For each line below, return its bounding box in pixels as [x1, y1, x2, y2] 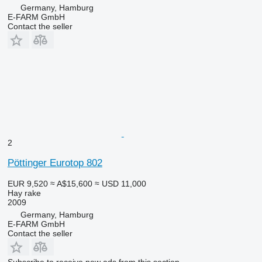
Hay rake [7, 188, 41, 198]
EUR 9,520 [7, 178, 48, 188]
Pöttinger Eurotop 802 [7, 157, 102, 168]
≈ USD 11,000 [94, 178, 146, 188]
